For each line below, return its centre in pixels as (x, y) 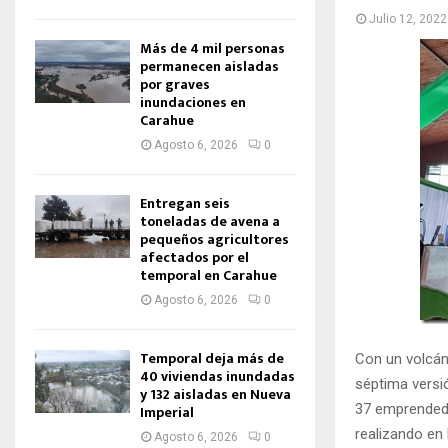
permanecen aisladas (209, 66)
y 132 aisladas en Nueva (215, 394)
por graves (175, 84)
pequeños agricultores (214, 239)
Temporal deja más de (212, 358)
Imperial (167, 412)
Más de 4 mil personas (212, 48)
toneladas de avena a (210, 221)
